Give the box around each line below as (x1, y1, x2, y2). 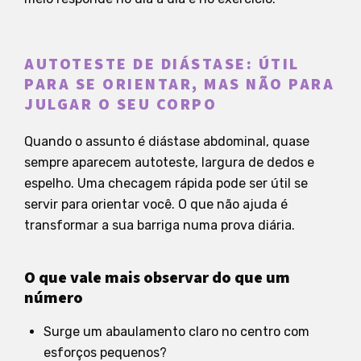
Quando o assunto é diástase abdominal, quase (24, 133, 309, 149)
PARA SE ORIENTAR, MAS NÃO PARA (24, 73, 334, 96)
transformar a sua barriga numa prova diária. (24, 217, 295, 233)
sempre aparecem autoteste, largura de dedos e (24, 154, 314, 170)
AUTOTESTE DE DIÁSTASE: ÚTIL (24, 52, 300, 76)
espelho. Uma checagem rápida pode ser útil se (24, 175, 308, 191)
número (24, 286, 83, 309)
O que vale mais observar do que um (24, 266, 290, 289)
